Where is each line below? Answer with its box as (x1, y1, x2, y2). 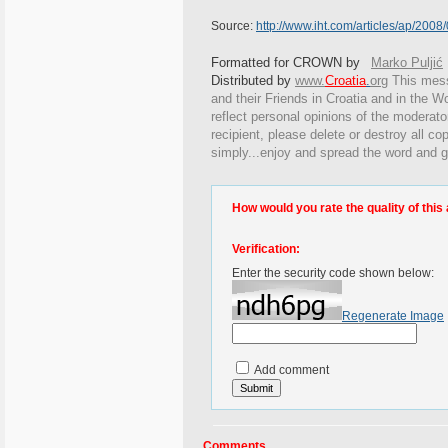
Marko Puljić (371, 55, 443, 70)
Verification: (232, 242, 300, 256)
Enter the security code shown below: (232, 266, 434, 280)
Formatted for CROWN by (211, 55, 360, 70)
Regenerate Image (342, 309, 444, 323)
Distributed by (211, 73, 295, 88)
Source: (211, 19, 256, 33)
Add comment (252, 363, 329, 377)
